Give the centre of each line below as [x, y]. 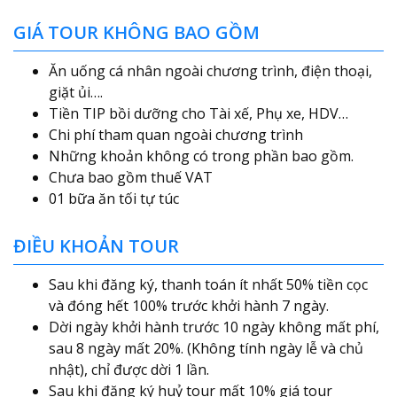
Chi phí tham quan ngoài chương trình [176, 134]
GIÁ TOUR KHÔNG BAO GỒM [136, 32]
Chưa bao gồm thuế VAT [131, 177]
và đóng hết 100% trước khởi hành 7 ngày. [191, 305]
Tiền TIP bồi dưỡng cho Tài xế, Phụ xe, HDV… [198, 113]
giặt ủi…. [76, 92]
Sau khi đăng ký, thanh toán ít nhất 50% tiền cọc [208, 284]
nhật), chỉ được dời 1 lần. [129, 369]
